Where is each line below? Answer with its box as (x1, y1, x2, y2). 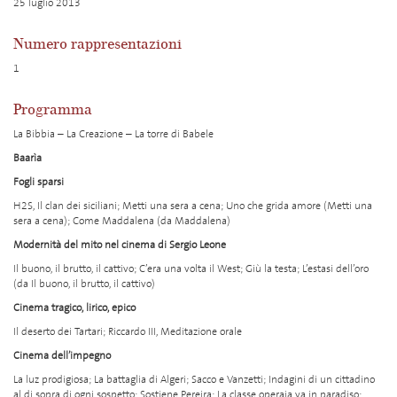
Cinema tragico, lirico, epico (13, 300, 136, 315)
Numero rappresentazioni (13, 36, 182, 52)
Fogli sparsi (13, 175, 64, 189)
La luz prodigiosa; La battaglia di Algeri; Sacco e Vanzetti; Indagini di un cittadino (13, 372, 375, 386)
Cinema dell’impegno (13, 348, 111, 362)
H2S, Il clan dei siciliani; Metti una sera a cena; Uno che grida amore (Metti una (13, 198, 372, 213)
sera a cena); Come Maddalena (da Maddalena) (13, 214, 230, 228)
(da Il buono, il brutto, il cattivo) (13, 276, 155, 291)
